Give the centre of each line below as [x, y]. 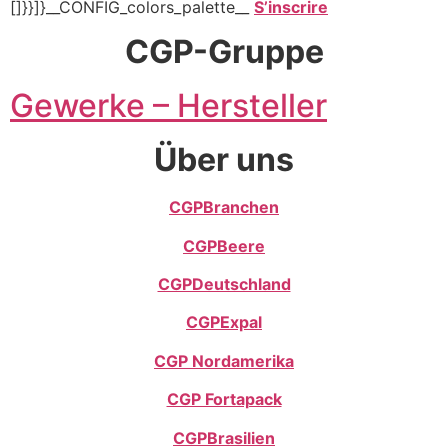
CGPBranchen [224, 207]
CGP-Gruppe [224, 52]
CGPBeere [224, 245]
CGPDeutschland [224, 284]
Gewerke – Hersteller [168, 106]
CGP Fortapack [224, 399]
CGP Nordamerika [224, 360]
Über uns [224, 160]
